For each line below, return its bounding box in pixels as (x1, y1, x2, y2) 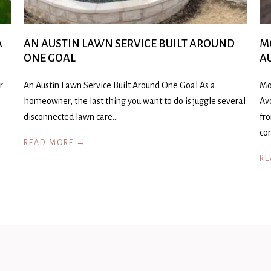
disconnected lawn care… (24, 112, 118, 122)
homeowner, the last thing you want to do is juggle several (24, 96, 246, 106)
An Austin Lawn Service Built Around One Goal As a (24, 80, 215, 90)
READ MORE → (24, 139, 87, 147)
